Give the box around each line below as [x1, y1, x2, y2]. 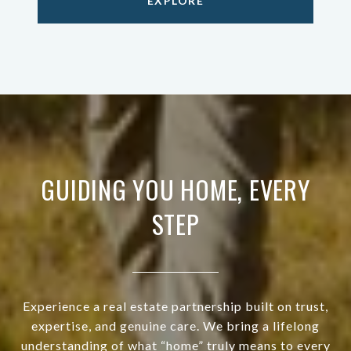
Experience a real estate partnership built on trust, [23, 299, 328, 314]
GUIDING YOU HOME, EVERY [41, 171, 310, 208]
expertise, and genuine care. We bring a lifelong [31, 318, 320, 334]
